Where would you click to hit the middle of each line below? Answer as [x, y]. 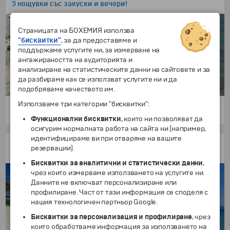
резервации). [53, 148]
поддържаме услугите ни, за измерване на [89, 50]
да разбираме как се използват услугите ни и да [98, 79]
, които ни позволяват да [162, 119]
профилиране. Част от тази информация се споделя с [120, 192]
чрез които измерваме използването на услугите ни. [118, 173]
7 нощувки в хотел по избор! [61, 153]
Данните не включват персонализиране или [104, 183]
